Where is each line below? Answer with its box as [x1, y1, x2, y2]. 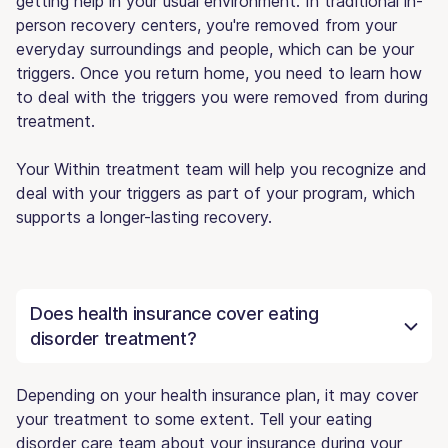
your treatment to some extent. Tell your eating [16, 408, 372, 429]
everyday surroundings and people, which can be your [16, 38, 414, 59]
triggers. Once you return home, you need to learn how [16, 62, 422, 83]
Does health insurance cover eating [30, 302, 319, 324]
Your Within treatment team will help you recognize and [16, 158, 427, 179]
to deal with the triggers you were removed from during [16, 86, 428, 107]
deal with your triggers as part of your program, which [16, 182, 415, 203]
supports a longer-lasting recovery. [16, 206, 272, 227]
